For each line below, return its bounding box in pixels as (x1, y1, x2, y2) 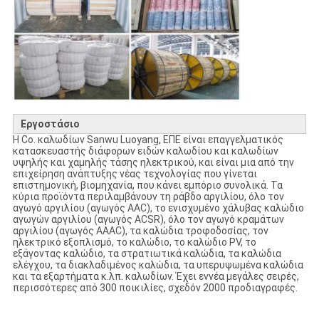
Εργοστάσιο (20, 118, 80, 130)
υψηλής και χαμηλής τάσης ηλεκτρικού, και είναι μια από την (12, 157, 294, 169)
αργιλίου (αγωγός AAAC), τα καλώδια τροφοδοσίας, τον (12, 225, 268, 237)
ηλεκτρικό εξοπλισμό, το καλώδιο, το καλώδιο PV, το (12, 236, 256, 249)
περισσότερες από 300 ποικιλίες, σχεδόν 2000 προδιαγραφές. (12, 282, 298, 294)
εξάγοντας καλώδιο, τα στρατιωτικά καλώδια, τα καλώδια (12, 248, 281, 260)
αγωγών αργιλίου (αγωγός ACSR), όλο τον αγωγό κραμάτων (12, 214, 284, 226)
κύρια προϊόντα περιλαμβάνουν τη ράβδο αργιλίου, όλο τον (12, 191, 284, 203)
